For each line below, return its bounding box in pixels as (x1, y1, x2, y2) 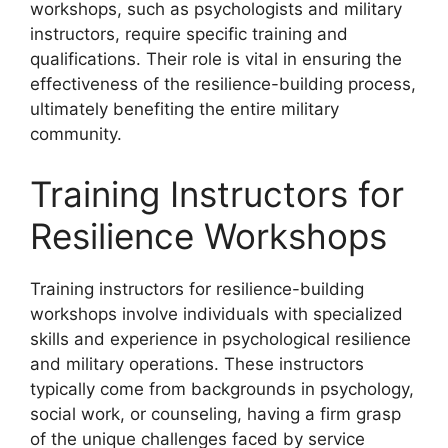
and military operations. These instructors (30, 353, 364, 374)
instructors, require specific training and (30, 24, 348, 44)
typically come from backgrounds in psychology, (30, 378, 414, 399)
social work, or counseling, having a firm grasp (30, 403, 401, 424)
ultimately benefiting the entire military (30, 99, 339, 119)
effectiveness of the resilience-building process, (30, 74, 416, 94)
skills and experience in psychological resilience (30, 328, 411, 349)
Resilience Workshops (30, 214, 387, 257)
